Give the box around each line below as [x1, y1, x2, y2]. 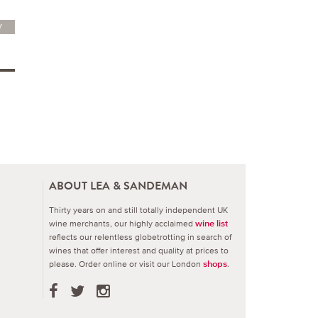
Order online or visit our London [79, 258, 203, 270]
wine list [195, 218, 228, 229]
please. [49, 258, 79, 270]
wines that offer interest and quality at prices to [49, 244, 229, 256]
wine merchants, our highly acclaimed [49, 217, 195, 229]
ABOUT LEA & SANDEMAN [49, 178, 187, 193]
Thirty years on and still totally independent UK [49, 204, 228, 216]
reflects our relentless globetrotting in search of [49, 231, 231, 243]
